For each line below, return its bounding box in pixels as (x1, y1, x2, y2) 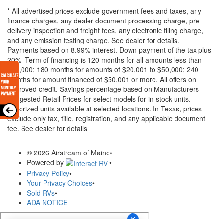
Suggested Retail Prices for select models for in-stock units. (7, 93, 191, 104)
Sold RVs (27, 188, 55, 198)
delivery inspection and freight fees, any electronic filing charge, (7, 25, 203, 35)
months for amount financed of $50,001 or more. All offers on (7, 74, 196, 84)
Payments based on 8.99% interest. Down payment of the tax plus (7, 44, 211, 55)
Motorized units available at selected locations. (7, 103, 153, 113)
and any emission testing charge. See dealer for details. (7, 35, 181, 45)
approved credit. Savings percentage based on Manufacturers (7, 84, 199, 94)
